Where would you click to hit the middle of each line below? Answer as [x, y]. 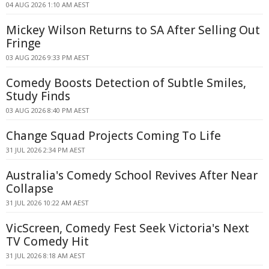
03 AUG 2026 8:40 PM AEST [48, 110]
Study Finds [38, 96]
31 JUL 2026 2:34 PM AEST [46, 150]
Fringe [23, 43]
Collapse [30, 189]
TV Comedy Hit [47, 241]
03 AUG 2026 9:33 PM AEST [48, 57]
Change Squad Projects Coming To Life [113, 136]
